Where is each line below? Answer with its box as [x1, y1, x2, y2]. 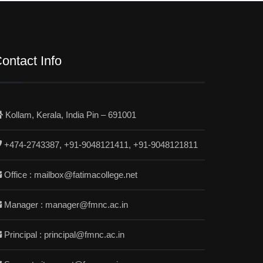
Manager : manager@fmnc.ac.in [4, 200, 129, 210]
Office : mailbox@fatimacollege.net [4, 170, 138, 180]
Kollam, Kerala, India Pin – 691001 [3, 110, 137, 120]
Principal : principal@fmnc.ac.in [4, 230, 125, 240]
